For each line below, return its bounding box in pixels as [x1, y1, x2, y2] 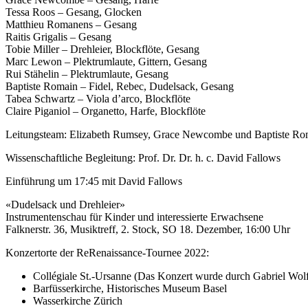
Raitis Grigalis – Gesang [5, 31, 111, 43]
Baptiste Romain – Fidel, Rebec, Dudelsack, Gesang [5, 80, 234, 93]
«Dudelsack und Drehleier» [5, 199, 125, 211]
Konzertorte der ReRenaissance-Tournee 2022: [5, 247, 209, 259]
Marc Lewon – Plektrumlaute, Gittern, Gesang [5, 56, 207, 68]
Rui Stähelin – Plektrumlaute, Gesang [5, 68, 168, 80]
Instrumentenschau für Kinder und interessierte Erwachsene [5, 211, 263, 223]
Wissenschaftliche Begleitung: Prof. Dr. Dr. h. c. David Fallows [5, 152, 280, 164]
